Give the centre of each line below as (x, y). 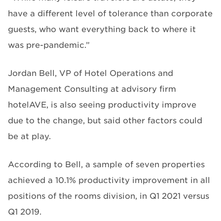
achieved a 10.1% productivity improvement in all (109, 180)
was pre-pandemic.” (49, 45)
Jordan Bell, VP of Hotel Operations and (91, 73)
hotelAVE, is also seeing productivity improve (102, 105)
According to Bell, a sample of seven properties (106, 165)
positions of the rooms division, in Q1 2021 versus (109, 196)
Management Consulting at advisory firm (92, 89)
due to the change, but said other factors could (105, 121)
